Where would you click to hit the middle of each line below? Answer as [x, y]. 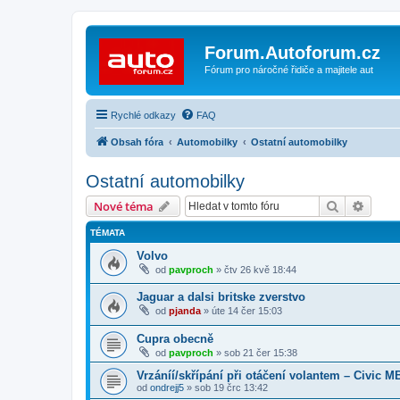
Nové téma [124, 206]
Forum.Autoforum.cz [292, 53]
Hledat [358, 205]
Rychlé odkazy [143, 115]
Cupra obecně [175, 338]
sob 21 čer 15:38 [261, 352]
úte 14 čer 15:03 [247, 311]
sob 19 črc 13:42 [231, 387]
